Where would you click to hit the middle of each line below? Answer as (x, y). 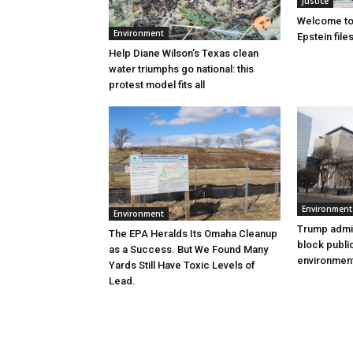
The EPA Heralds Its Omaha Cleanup (193, 234)
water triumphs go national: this (181, 69)
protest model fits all (157, 84)
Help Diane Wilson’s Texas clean (184, 53)
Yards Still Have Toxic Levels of (182, 266)
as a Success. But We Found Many (188, 250)
